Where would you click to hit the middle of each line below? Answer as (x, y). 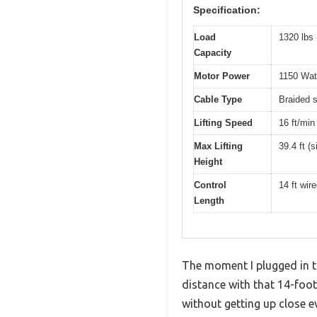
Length (209, 201)
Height (208, 162)
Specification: (227, 10)
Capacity (213, 53)
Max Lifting (218, 146)
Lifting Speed (223, 123)
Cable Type (218, 100)
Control (210, 185)
